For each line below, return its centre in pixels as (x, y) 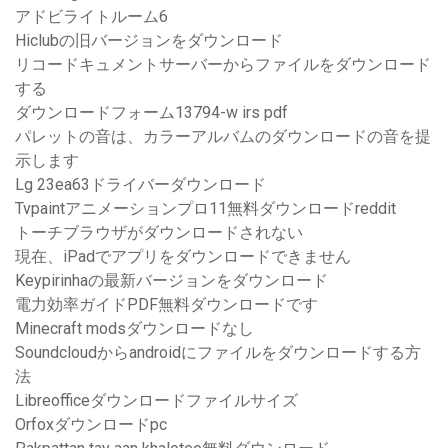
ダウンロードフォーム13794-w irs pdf (151, 113)
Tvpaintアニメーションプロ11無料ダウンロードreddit (205, 209)
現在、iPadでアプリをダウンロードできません (183, 257)
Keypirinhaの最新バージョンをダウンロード (171, 281)
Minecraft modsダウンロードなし (134, 329)
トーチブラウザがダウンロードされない (159, 233)
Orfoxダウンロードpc (91, 425)
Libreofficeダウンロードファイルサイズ (156, 401)
